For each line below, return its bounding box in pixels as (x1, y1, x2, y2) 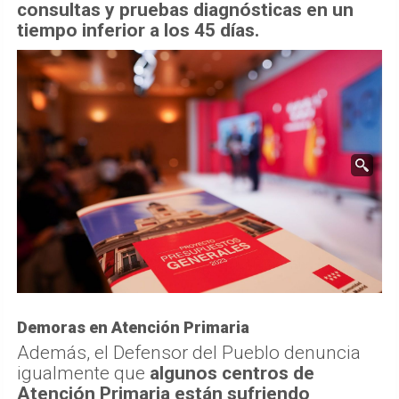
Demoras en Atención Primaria (17, 318, 249, 338)
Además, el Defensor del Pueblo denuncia (17, 342, 361, 364)
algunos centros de (150, 362, 314, 385)
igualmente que (17, 362, 150, 385)
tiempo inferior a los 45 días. (17, 19, 259, 41)
